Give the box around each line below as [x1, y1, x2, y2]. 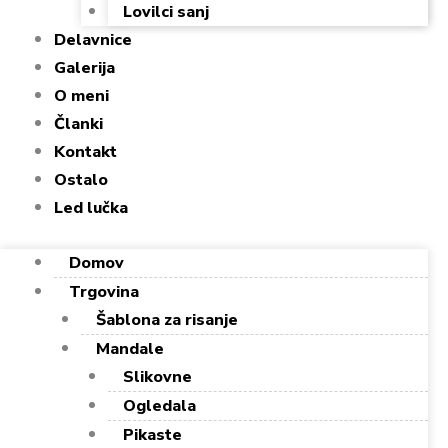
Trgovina [69, 281, 139, 303]
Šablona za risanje [96, 309, 238, 331]
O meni [54, 85, 109, 107]
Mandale [96, 338, 164, 360]
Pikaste [123, 424, 182, 446]
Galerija [54, 57, 115, 79]
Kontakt [54, 141, 117, 163]
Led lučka [54, 197, 128, 219]
